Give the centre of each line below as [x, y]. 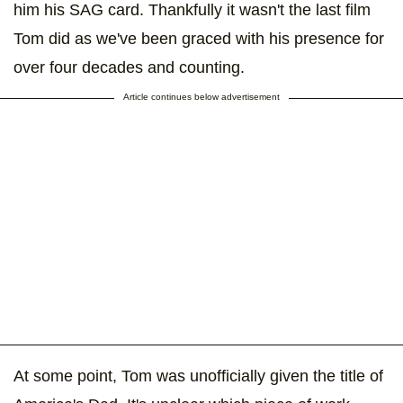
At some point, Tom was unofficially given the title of [198, 376]
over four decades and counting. [129, 67]
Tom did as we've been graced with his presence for [199, 38]
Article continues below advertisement [201, 96]
